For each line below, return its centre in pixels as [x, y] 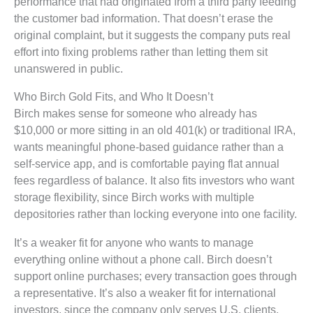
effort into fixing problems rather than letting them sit [141, 51]
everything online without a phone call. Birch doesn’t [143, 259]
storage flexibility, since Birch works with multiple [134, 197]
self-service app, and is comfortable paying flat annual [147, 164]
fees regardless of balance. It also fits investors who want [154, 181]
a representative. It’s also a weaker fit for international [145, 292]
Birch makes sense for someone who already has [136, 114]
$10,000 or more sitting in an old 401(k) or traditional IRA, [155, 130]
